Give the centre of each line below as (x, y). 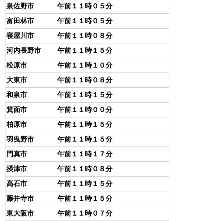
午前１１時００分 (85, 110)
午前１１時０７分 (85, 213)
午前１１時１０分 (85, 65)
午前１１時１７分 (85, 154)
